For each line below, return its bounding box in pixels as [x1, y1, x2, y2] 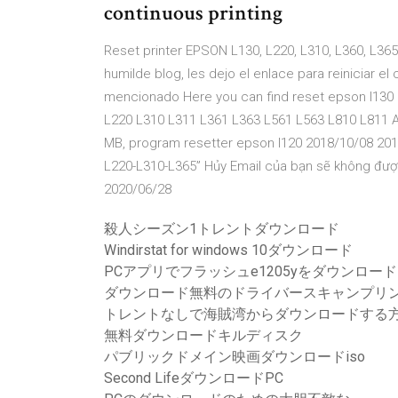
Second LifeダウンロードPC [104, 370, 283, 386]
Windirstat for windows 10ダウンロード [104, 242, 353, 259]
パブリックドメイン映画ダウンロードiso [104, 348, 365, 365]
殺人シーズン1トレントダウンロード [104, 220, 339, 237]
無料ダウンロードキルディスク [104, 327, 303, 344]
